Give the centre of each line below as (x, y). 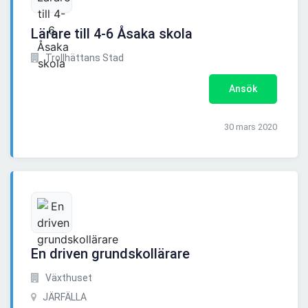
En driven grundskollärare (110, 254)
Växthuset (68, 278)
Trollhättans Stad (84, 58)
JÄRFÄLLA (64, 297)
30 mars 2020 (251, 127)
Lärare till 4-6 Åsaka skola (112, 34)
